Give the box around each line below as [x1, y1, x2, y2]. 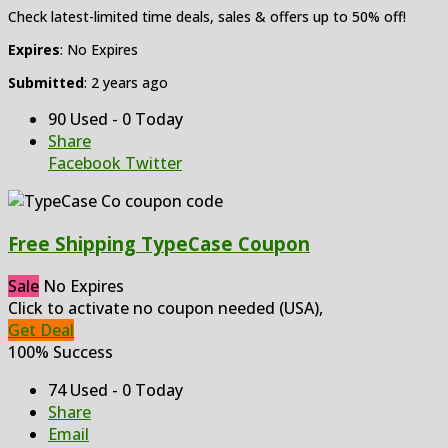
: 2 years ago [84, 73, 168, 93]
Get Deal [8, 318, 74, 341]
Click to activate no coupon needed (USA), [8, 296, 323, 319]
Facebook [48, 152, 121, 175]
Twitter [121, 152, 182, 175]
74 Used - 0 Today [48, 378, 183, 401]
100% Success [8, 340, 113, 363]
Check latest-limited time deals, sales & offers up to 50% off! [8, 7, 406, 27]
